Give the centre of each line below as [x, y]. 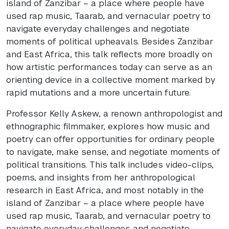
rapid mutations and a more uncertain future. [98, 92]
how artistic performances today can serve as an [109, 67]
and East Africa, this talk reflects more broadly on [109, 54]
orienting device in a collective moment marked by [111, 79]
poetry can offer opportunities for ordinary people [110, 139]
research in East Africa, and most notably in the [105, 190]
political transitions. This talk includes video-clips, [110, 164]
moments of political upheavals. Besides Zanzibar [110, 41]
